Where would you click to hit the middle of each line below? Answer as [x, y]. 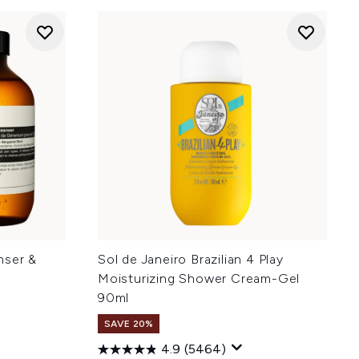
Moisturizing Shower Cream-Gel [199, 278]
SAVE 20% [129, 324]
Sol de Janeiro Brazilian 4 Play [191, 259]
